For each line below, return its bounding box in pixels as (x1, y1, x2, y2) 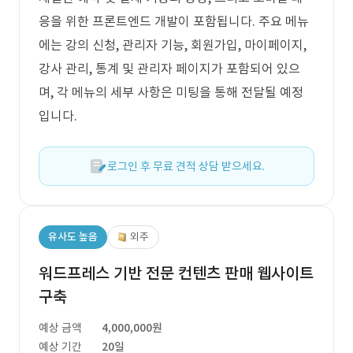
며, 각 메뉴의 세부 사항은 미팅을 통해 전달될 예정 (39, 84, 303, 100)
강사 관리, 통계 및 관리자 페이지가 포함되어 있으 (39, 61, 300, 76)
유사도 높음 (48, 230, 98, 243)
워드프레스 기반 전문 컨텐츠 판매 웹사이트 (39, 263, 314, 284)
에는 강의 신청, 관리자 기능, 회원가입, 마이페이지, (39, 37, 307, 53)
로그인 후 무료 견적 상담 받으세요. (107, 159, 265, 173)
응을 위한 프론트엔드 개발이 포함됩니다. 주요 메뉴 (39, 13, 309, 29)
